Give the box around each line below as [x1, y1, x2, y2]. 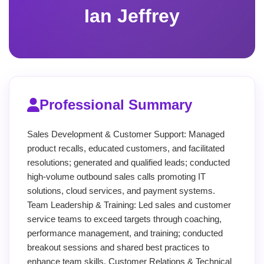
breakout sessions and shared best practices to [27, 242, 209, 252]
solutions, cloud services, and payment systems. [27, 185, 215, 196]
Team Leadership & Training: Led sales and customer [27, 199, 231, 210]
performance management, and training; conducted [27, 227, 223, 238]
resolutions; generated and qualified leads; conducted [27, 157, 230, 167]
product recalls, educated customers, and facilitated [27, 143, 225, 153]
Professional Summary [39, 96, 192, 113]
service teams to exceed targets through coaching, [27, 213, 222, 224]
